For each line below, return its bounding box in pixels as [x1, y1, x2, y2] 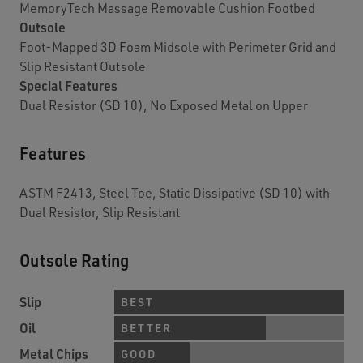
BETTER [121, 320, 172, 336]
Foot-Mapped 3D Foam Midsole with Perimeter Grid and [19, 38, 336, 56]
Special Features [19, 77, 117, 95]
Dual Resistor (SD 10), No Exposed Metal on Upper [19, 96, 308, 114]
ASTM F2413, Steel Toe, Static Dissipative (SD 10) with [19, 184, 330, 202]
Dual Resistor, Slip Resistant [19, 203, 180, 221]
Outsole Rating [19, 250, 130, 271]
